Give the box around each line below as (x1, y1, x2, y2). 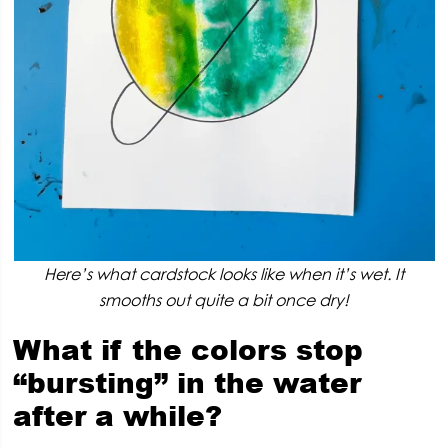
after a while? (13, 395, 223, 436)
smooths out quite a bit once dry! (99, 290, 349, 311)
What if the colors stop (13, 329, 364, 370)
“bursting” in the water (13, 362, 362, 403)
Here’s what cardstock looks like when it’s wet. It (44, 264, 404, 285)
